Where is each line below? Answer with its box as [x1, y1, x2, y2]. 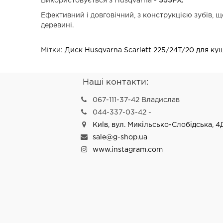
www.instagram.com [93, 147, 163, 153]
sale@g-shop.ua [93, 134, 148, 140]
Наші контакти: [83, 79, 149, 86]
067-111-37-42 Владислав [93, 97, 180, 103]
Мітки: [41, 47, 65, 53]
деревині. [41, 22, 74, 28]
